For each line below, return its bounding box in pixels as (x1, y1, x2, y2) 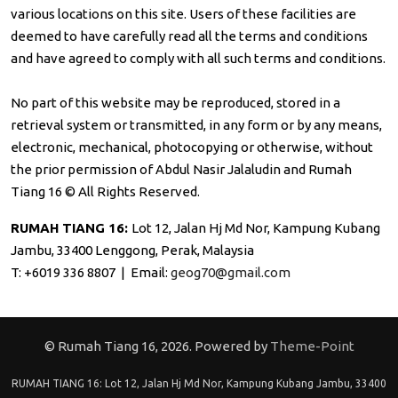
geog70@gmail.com (171, 264, 291, 280)
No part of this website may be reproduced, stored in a (11, 94, 340, 110)
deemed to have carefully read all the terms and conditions (11, 28, 368, 44)
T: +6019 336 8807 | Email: (11, 264, 171, 280)
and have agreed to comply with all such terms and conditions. (11, 50, 386, 66)
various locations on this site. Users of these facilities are (11, 5, 356, 21)
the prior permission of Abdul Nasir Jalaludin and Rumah (11, 161, 352, 177)
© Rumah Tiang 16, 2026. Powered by (44, 338, 270, 354)
